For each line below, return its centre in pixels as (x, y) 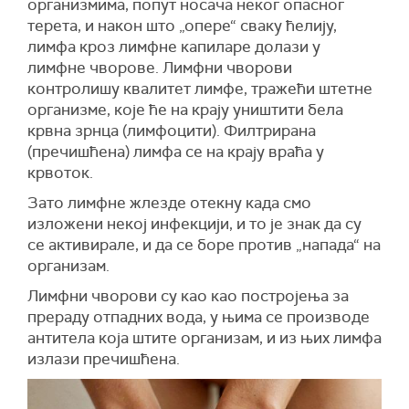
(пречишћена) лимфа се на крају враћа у (176, 152)
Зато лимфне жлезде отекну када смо (169, 203)
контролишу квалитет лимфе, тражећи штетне (200, 89)
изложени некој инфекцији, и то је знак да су (194, 224)
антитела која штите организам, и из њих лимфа (204, 338)
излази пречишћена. (104, 359)
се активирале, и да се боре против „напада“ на (204, 245)
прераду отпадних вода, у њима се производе (199, 317)
